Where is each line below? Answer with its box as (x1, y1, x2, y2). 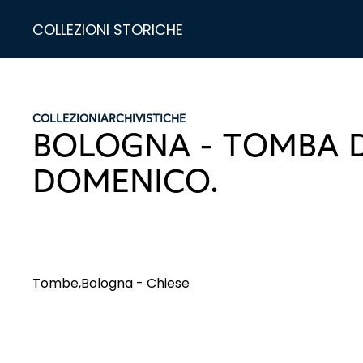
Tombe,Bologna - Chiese (32, 274, 190, 293)
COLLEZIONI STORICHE (32, 19, 183, 40)
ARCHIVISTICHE (100, 112, 186, 126)
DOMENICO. (32, 161, 219, 200)
